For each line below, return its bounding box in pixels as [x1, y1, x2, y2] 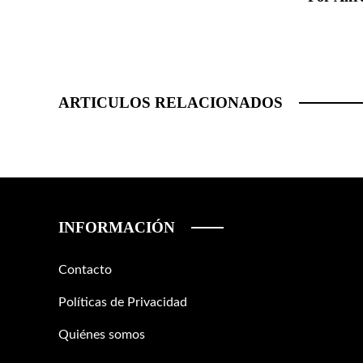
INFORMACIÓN [58, 219, 175, 237]
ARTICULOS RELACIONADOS [58, 94, 283, 112]
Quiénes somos [58, 328, 145, 342]
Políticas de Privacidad [58, 296, 187, 310]
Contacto [58, 263, 112, 277]
